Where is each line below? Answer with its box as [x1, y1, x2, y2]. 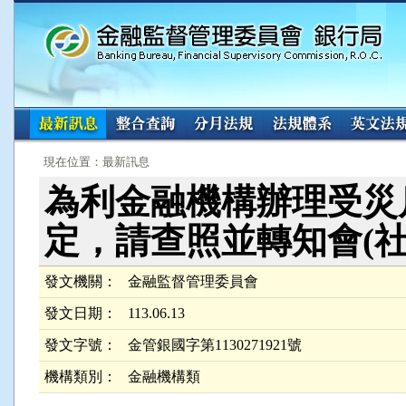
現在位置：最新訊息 [43, 155, 150, 169]
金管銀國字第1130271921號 [128, 337, 302, 353]
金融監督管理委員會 [128, 274, 258, 289]
